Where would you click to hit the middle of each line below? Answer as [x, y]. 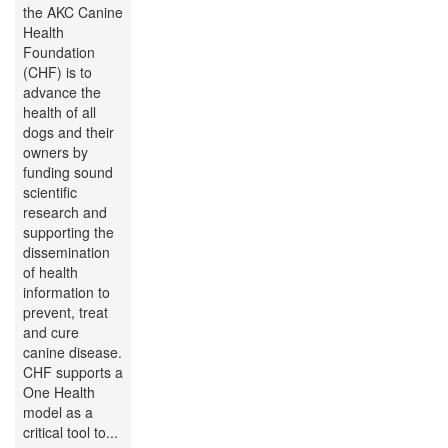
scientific [50, 192]
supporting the [68, 232]
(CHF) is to [57, 72]
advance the [62, 92]
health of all [59, 112]
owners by [55, 152]
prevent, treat [65, 312]
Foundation [59, 52]
